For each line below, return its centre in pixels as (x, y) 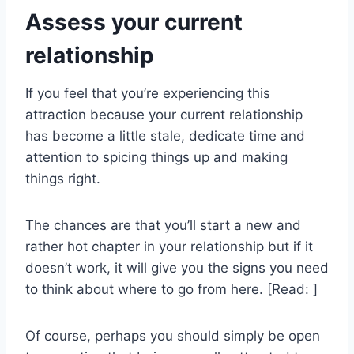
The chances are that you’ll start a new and (163, 226)
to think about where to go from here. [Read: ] (171, 290)
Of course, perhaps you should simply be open (173, 336)
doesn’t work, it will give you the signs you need (177, 268)
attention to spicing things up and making (156, 158)
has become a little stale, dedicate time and (165, 136)
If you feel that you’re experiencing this (148, 94)
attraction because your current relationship (164, 115)
